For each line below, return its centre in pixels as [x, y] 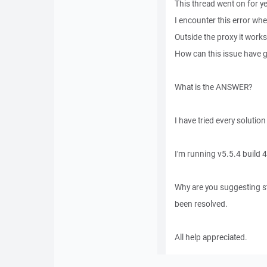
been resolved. [201, 204]
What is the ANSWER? [213, 87]
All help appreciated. [211, 237]
